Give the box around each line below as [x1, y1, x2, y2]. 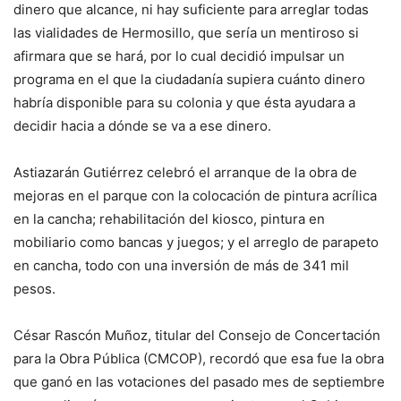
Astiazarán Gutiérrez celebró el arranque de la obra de [13, 163, 357, 181]
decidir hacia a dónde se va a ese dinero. [13, 116, 271, 134]
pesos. [13, 279, 55, 297]
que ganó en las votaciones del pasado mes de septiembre [13, 372, 385, 390]
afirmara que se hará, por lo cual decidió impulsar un [13, 47, 345, 64]
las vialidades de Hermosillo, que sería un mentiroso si [13, 23, 359, 41]
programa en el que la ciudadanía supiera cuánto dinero [13, 70, 365, 88]
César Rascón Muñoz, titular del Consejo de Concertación [13, 326, 380, 344]
